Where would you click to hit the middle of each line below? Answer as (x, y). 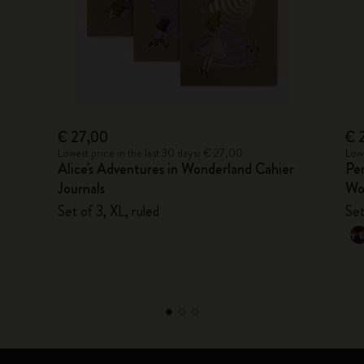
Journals (82, 188)
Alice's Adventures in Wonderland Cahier (176, 169)
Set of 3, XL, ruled (109, 211)
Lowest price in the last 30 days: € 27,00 (151, 153)
